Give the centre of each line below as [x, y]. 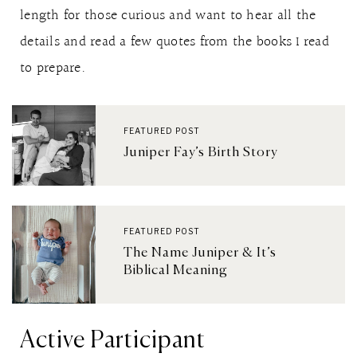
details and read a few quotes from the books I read [175, 42]
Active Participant [113, 341]
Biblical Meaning [175, 271]
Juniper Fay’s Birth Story [200, 153]
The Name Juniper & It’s [200, 253]
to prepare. [53, 68]
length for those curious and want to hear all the [168, 16]
